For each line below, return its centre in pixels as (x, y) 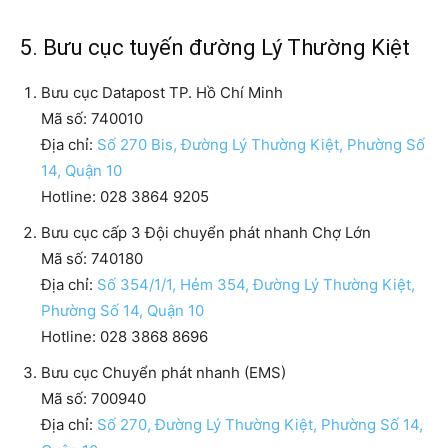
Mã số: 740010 (92, 119)
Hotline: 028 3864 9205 (125, 197)
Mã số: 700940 (93, 399)
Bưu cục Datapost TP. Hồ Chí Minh (162, 93)
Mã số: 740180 (92, 259)
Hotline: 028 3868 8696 (124, 337)
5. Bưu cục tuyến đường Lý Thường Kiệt (215, 48)
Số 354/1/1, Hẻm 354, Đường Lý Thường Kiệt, (256, 285)
